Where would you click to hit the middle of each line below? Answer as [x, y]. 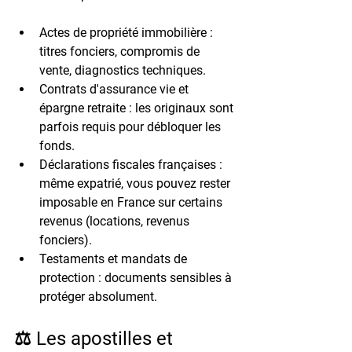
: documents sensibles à [165, 277]
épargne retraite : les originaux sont [138, 108]
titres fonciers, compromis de [121, 51]
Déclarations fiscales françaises [128, 164]
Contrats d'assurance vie [107, 89]
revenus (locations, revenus [116, 221]
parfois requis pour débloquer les [132, 126]
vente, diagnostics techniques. [123, 70]
